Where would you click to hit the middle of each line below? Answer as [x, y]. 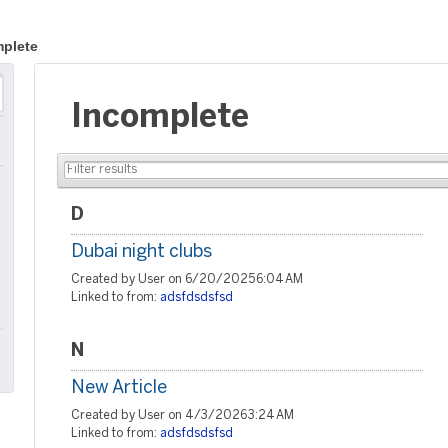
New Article [119, 388]
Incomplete [160, 118]
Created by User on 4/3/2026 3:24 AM [182, 415]
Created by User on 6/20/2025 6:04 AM [187, 279]
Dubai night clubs [141, 252]
